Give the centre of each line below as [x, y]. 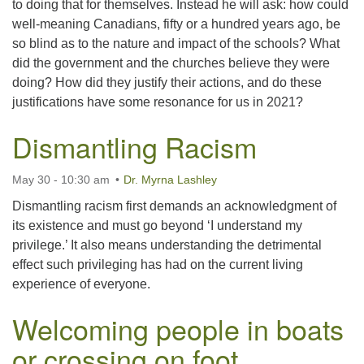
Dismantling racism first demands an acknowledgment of [174, 206]
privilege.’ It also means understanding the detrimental [167, 245]
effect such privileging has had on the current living [158, 264]
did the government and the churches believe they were [171, 63]
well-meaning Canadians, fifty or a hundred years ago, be [176, 24]
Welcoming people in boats [178, 329]
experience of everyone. [81, 284]
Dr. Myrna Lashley [170, 180]
